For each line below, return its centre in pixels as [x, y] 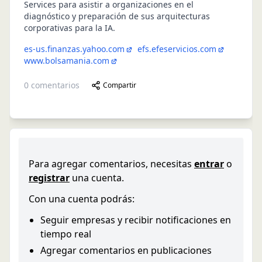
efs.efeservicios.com [177, 49]
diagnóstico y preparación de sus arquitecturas [117, 16]
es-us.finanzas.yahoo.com [74, 49]
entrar [209, 164]
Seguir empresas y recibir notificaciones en [136, 220]
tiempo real [66, 234]
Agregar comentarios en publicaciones [126, 250]
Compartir [120, 85]
